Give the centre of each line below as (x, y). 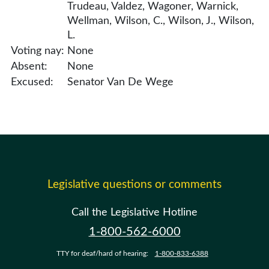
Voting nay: (38, 51)
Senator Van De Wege (120, 82)
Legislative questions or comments (134, 185)
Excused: (32, 82)
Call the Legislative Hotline (134, 213)
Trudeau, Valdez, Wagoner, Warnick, (153, 7)
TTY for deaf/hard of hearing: (103, 253)
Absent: (29, 67)
